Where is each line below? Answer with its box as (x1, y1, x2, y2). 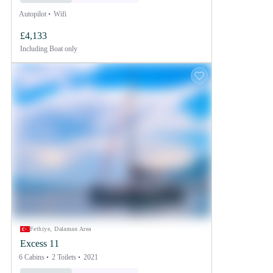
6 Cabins (19, 252, 44, 261)
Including (20, 44, 48, 53)
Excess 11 (20, 238, 59, 249)
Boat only (48, 44, 77, 53)
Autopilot (19, 9, 46, 18)
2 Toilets (52, 252, 76, 261)
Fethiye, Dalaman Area (30, 225, 91, 232)
